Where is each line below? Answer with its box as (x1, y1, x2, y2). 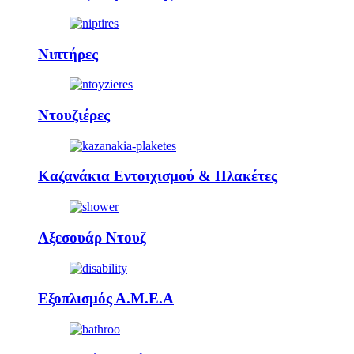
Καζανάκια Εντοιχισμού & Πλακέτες (38, 168, 277, 185)
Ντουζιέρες (38, 107, 110, 124)
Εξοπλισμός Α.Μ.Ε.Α (38, 290, 174, 307)
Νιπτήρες (38, 45, 98, 62)
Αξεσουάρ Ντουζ (38, 228, 146, 246)
